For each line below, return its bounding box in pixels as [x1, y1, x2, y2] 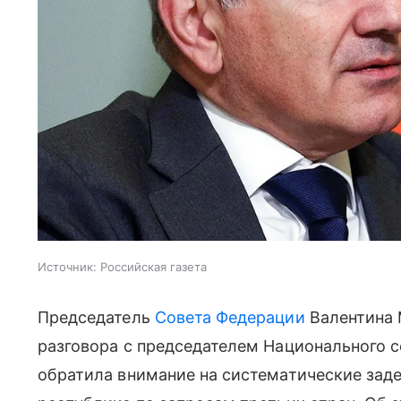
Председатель [38, 308, 155, 328]
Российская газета [100, 260, 207, 275]
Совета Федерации [154, 308, 305, 328]
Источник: [38, 260, 97, 275]
